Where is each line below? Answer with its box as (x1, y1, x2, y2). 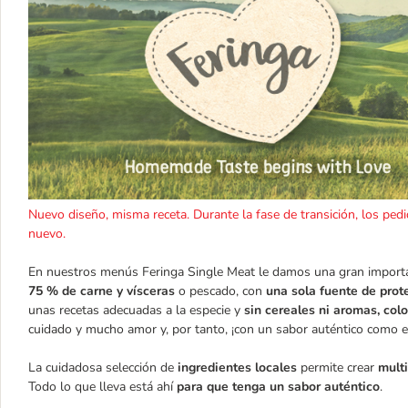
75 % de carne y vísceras (28, 281, 175, 300)
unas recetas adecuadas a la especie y (28, 301, 244, 319)
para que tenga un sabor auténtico (177, 377, 380, 395)
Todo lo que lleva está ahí (28, 377, 177, 395)
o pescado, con (175, 281, 266, 300)
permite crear (297, 358, 378, 376)
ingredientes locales (178, 358, 297, 376)
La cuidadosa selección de (28, 358, 178, 376)
